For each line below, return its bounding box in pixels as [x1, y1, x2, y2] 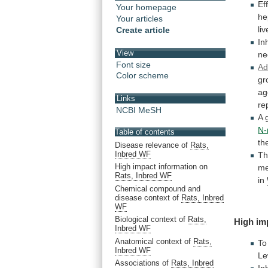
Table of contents [115, 127, 175, 137]
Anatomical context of [115, 236, 193, 246]
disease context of [115, 193, 181, 202]
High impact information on [115, 162, 208, 172]
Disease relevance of [115, 140, 190, 150]
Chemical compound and [115, 184, 200, 193]
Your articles [116, 14, 163, 24]
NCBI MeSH [116, 105, 162, 115]
